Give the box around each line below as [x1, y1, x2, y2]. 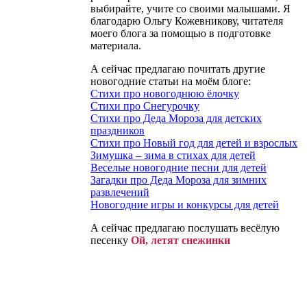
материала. [90, 40, 141, 52]
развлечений [90, 186, 149, 199]
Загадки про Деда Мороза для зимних [90, 174, 267, 186]
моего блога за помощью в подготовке [90, 27, 271, 40]
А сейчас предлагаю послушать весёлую [90, 222, 280, 234]
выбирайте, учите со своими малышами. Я [90, 3, 291, 15]
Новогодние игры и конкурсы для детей [90, 199, 279, 211]
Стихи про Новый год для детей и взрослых [90, 137, 297, 149]
